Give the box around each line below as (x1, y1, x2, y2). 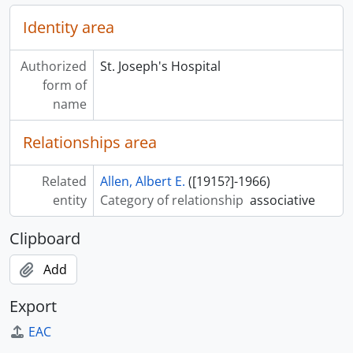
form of (42, 76, 87, 95)
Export (9, 295, 57, 318)
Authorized (20, 58, 87, 76)
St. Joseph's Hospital (99, 58, 221, 76)
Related (41, 173, 87, 191)
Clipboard (9, 228, 80, 250)
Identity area (23, 17, 114, 39)
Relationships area (23, 132, 157, 154)
